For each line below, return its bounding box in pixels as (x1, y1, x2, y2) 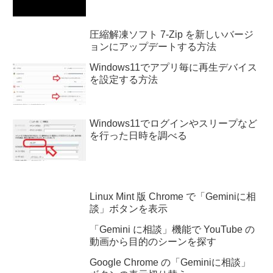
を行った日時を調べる (90, 130, 188, 141)
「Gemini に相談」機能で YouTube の (90, 224, 255, 235)
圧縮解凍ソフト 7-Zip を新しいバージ (90, 29, 254, 40)
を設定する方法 (90, 74, 158, 85)
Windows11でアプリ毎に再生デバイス (90, 62, 258, 73)
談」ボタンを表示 (90, 203, 168, 214)
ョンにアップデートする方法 (90, 41, 217, 52)
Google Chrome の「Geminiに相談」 (90, 257, 251, 268)
